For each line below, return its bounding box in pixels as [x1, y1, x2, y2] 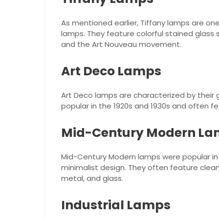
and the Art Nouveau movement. [61, 39, 181, 49]
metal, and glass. [61, 173, 123, 183]
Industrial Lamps [61, 196, 171, 214]
